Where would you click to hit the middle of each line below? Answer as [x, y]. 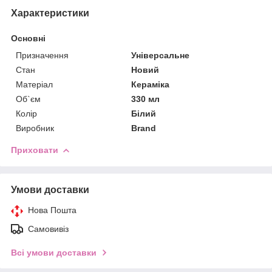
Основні [28, 38]
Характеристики [50, 13]
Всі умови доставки [54, 252]
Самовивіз [48, 229]
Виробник [35, 128]
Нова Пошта [52, 210]
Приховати [35, 150]
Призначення [42, 55]
